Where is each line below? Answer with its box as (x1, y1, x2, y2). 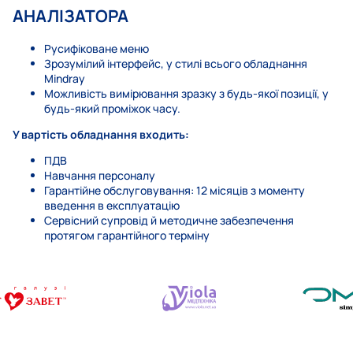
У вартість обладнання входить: (13, 127, 189, 143)
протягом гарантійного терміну (44, 228, 210, 243)
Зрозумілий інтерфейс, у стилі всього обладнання (44, 56, 307, 72)
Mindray (44, 71, 85, 87)
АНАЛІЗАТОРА (13, 4, 128, 27)
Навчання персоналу (44, 168, 155, 184)
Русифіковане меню (44, 41, 149, 57)
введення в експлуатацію (44, 198, 180, 214)
